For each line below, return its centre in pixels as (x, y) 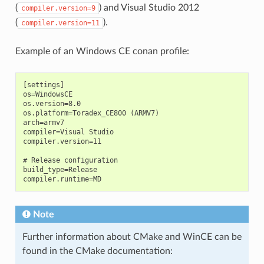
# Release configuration (70, 160)
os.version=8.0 (52, 103)
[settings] (43, 85)
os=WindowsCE (47, 94)
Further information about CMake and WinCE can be (132, 237)
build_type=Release (60, 169)
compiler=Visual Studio (68, 132)
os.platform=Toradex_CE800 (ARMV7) (91, 113)
